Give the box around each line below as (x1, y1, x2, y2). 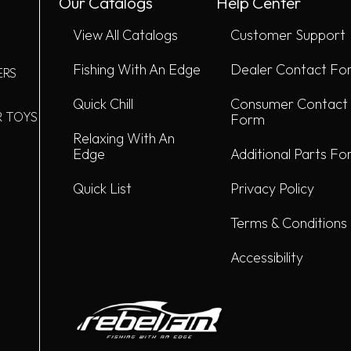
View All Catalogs (73, 26, 178, 45)
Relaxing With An (73, 129, 175, 148)
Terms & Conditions (230, 214, 347, 233)
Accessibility (230, 248, 303, 267)
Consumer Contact (230, 95, 348, 114)
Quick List (73, 179, 132, 198)
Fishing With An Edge (73, 60, 201, 79)
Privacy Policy (230, 179, 314, 198)
